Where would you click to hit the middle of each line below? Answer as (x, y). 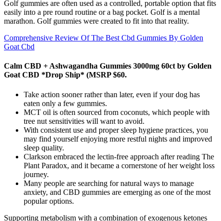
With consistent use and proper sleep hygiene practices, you (116, 130)
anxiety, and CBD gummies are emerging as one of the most (117, 192)
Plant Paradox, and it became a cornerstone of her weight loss (119, 165)
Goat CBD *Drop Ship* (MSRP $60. (65, 75)
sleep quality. (44, 147)
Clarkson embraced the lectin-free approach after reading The (119, 156)
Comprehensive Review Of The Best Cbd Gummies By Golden (104, 38)
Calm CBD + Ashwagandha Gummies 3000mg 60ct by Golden (108, 66)
